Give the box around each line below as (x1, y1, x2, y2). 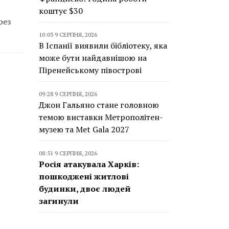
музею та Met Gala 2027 (39, 124, 129, 135)
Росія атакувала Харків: (39, 158, 139, 170)
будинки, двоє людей (39, 183, 131, 194)
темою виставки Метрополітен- (39, 111, 163, 123)
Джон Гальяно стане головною (39, 99, 159, 110)
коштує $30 (39, 5, 83, 16)
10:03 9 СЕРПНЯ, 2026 (39, 31, 97, 38)
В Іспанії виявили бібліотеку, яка (39, 40, 167, 51)
